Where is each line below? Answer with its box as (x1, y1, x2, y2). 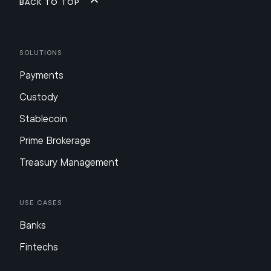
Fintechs (19, 241, 58, 253)
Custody (19, 91, 58, 103)
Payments (19, 70, 64, 81)
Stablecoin (19, 113, 67, 125)
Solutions (19, 48, 62, 57)
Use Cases (19, 198, 62, 207)
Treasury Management (19, 157, 119, 168)
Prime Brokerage (19, 135, 91, 146)
